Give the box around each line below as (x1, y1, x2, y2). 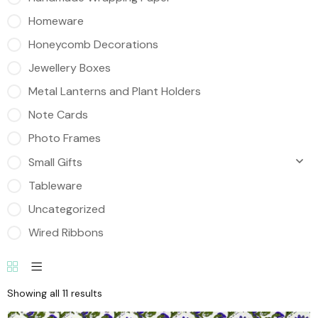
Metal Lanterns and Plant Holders (28, 84, 201, 99)
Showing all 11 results (7, 287, 102, 300)
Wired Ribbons (28, 225, 104, 240)
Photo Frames (28, 131, 101, 146)
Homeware (28, 13, 84, 28)
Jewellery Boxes (28, 60, 111, 75)
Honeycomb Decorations (28, 37, 158, 52)
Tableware (28, 178, 82, 193)
